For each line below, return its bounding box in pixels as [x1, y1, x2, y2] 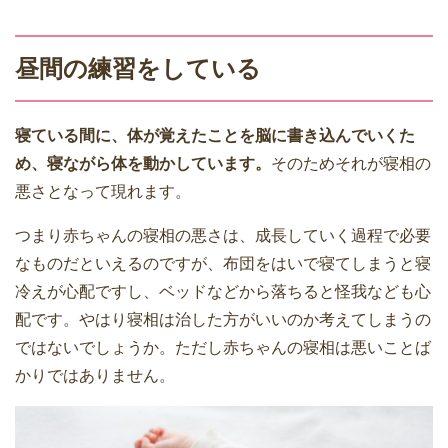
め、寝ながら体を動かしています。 [15, 155, 271, 173]
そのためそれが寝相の [271, 155, 431, 173]
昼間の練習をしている [15, 55, 261, 83]
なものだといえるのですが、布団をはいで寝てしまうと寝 [15, 255, 431, 273]
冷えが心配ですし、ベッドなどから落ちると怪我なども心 [15, 283, 431, 301]
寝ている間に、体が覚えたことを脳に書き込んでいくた [15, 127, 415, 145]
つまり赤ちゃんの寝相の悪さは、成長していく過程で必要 [15, 227, 431, 245]
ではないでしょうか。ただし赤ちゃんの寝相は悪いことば [15, 339, 431, 357]
